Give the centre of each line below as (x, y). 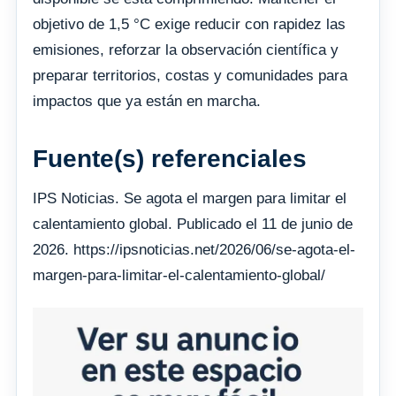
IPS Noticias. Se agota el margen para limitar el (190, 198)
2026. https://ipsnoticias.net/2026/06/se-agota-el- (194, 249)
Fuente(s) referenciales (170, 158)
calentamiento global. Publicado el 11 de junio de (193, 224)
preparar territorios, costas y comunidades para (190, 75)
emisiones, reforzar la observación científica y (186, 49)
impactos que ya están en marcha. (147, 101)
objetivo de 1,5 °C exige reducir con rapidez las (189, 24)
